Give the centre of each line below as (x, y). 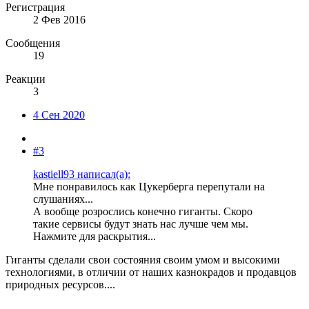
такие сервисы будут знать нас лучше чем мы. (141, 224)
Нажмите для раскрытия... (94, 237)
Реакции (26, 79)
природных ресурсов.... (60, 285)
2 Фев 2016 (59, 20)
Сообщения (33, 43)
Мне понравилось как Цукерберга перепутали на (149, 187)
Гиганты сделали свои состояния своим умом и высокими (143, 260)
